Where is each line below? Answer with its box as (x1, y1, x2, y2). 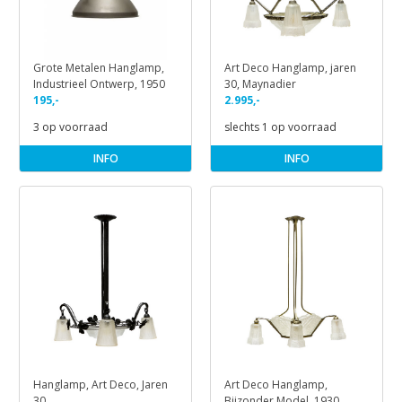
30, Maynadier (224, 75, 296, 92)
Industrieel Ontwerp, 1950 (33, 75, 165, 92)
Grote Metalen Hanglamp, (33, 59, 164, 75)
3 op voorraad (33, 118, 108, 135)
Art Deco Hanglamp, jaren (224, 59, 356, 75)
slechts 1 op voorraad (224, 118, 336, 135)
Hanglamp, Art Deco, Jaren (33, 377, 168, 393)
